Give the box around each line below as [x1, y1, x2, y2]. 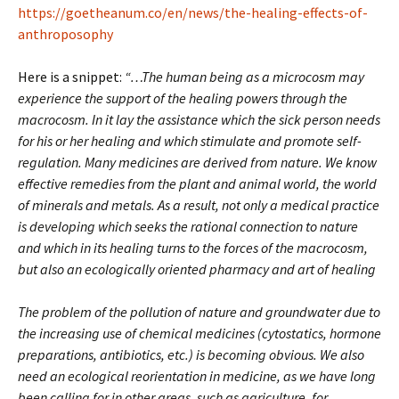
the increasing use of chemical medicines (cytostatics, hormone [18, 324, 381, 343]
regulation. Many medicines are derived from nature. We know [18, 153, 377, 172]
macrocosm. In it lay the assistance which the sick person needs [18, 110, 380, 129]
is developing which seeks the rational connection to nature [18, 217, 358, 236]
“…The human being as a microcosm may [125, 68, 364, 86]
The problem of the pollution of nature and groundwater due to [18, 303, 380, 322]
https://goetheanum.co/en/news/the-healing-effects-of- [18, 4, 368, 22]
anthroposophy [18, 25, 113, 44]
